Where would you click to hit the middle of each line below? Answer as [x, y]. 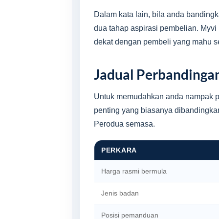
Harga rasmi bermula [134, 171]
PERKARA [119, 150]
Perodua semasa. [124, 124]
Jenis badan [120, 193]
